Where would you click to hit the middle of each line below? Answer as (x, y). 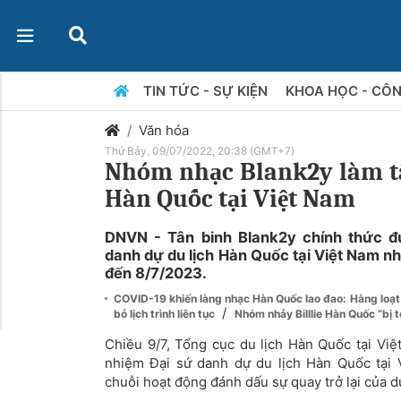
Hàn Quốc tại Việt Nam (230, 199)
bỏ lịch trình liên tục (166, 314)
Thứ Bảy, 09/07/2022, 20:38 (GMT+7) (200, 151)
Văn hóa (164, 130)
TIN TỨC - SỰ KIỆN (207, 91)
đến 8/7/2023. (156, 273)
